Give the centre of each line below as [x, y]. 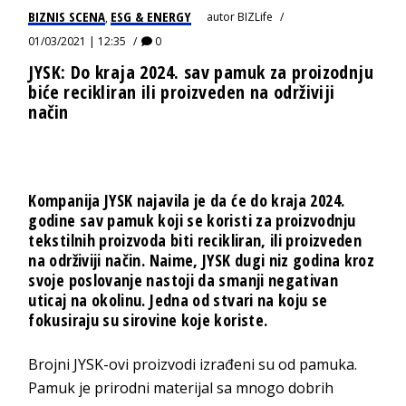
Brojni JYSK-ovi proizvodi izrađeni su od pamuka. [193, 364]
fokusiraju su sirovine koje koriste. [148, 319]
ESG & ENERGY [151, 16]
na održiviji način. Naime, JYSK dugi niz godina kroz [202, 260]
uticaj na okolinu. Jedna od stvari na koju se [178, 300]
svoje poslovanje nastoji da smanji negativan [184, 280]
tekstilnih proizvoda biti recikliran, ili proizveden [195, 240]
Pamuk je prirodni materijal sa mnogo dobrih [181, 387]
